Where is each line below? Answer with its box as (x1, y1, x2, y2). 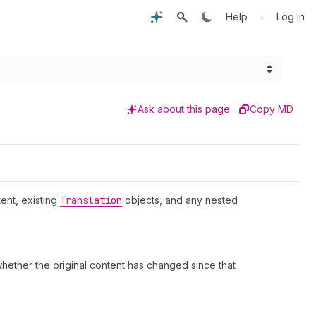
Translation (60, 194, 122, 207)
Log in (276, 11, 305, 23)
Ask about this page (138, 103, 230, 115)
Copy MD (250, 103, 293, 115)
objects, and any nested (122, 194, 238, 206)
